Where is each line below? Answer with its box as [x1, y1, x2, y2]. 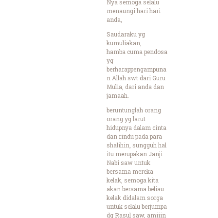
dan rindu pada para [107, 132, 162, 140]
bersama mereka [107, 167, 153, 175]
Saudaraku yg [107, 30, 145, 38]
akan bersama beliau [107, 184, 164, 193]
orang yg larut [107, 114, 145, 123]
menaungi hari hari [107, 6, 161, 15]
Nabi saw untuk [107, 158, 150, 166]
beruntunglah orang [107, 106, 161, 114]
